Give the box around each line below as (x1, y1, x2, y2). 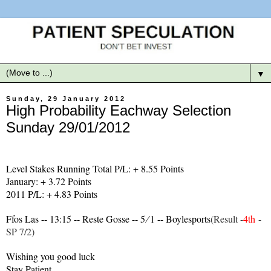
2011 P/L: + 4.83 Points (6, 187, 97, 200)
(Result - (211, 212, 243, 225)
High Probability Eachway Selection (6, 102, 231, 119)
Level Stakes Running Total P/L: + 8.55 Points (6, 162, 184, 175)
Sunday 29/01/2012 (6, 119, 130, 135)
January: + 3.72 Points (6, 174, 91, 188)
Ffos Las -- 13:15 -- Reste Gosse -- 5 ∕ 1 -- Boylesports (6, 212, 211, 225)
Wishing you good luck (6, 249, 95, 263)
